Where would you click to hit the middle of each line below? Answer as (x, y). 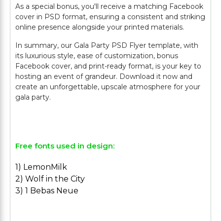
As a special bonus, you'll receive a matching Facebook (109, 6)
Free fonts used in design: (65, 146)
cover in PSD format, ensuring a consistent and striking (110, 17)
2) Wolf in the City (50, 179)
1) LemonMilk (41, 167)
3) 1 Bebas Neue (47, 191)
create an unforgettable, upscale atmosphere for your (108, 87)
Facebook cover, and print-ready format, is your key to (108, 66)
